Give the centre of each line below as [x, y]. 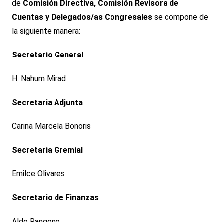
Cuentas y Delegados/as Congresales [82, 17]
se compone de [180, 17]
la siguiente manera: [46, 31]
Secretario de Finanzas [55, 198]
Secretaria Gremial [47, 150]
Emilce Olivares [38, 174]
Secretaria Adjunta [47, 103]
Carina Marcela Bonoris [51, 126]
